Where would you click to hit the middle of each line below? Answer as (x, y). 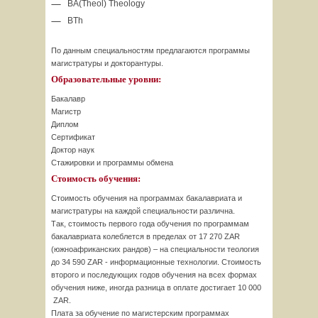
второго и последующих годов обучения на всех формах (154, 275)
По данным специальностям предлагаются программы (150, 50)
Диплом (65, 124)
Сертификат (73, 137)
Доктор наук (73, 150)
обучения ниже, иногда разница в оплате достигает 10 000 (156, 287)
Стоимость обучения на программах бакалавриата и (147, 198)
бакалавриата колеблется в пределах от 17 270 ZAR (146, 236)
